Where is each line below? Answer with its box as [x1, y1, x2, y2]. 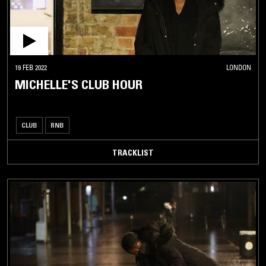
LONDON [226, 62, 251, 72]
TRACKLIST [112, 147, 154, 158]
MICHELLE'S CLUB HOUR [15, 76, 142, 93]
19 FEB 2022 [15, 62, 47, 72]
